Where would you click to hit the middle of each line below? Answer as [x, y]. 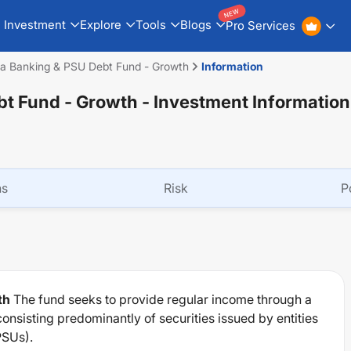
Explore [100, 24]
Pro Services [260, 25]
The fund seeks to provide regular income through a [163, 299]
